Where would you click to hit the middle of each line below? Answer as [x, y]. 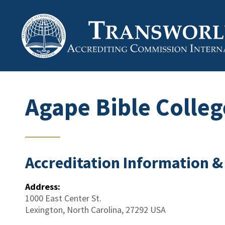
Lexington [44, 210]
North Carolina [94, 210]
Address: [43, 187]
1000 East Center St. [63, 198]
